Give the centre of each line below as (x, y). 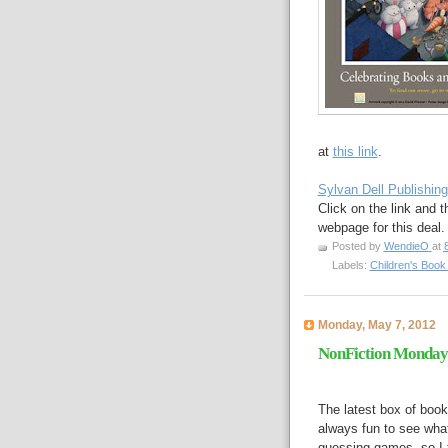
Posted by (357, 246)
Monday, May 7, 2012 (376, 325)
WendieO (406, 246)
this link (355, 152)
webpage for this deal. (381, 228)
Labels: (350, 265)
